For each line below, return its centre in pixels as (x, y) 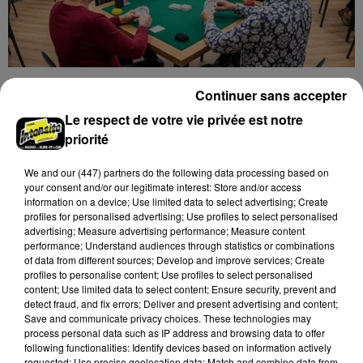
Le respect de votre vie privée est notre (184, 120)
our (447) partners (100, 172)
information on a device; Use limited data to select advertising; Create (176, 201)
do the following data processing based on (235, 172)
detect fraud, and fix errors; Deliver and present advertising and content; (181, 303)
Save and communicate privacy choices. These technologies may (168, 318)
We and (43, 172)
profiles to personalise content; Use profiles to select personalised (169, 274)
